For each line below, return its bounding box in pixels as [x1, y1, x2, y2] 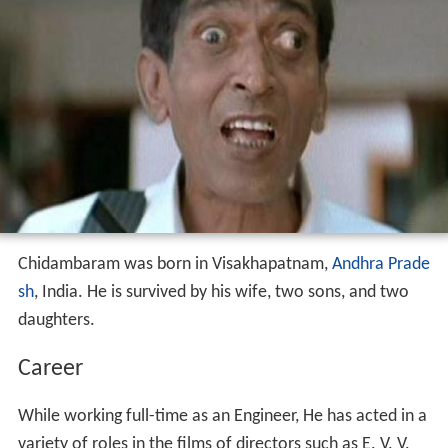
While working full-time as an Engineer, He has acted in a [17, 407, 427, 427]
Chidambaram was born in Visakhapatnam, [17, 254, 332, 274]
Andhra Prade [331, 254, 430, 274]
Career [17, 356, 83, 381]
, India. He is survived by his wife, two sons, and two [33, 282, 409, 302]
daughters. [17, 310, 95, 330]
